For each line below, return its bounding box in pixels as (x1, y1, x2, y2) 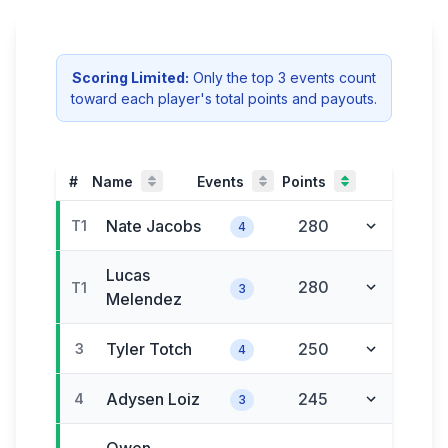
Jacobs (146, 215, 202, 236)
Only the (189, 69, 248, 86)
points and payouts (244, 90, 374, 107)
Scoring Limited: (72, 69, 189, 86)
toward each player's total (71, 90, 244, 107)
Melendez (106, 289, 183, 309)
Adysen (106, 388, 165, 409)
